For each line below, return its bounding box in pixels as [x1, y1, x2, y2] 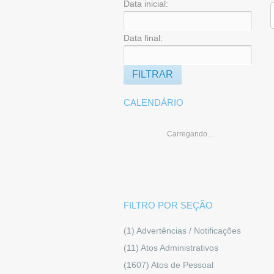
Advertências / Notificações [136, 225, 241, 235]
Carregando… [167, 130, 215, 139]
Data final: [124, 33, 163, 43]
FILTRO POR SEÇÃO [124, 200, 213, 211]
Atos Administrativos [141, 242, 218, 253]
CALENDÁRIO [124, 97, 183, 108]
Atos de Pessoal [151, 259, 213, 270]
